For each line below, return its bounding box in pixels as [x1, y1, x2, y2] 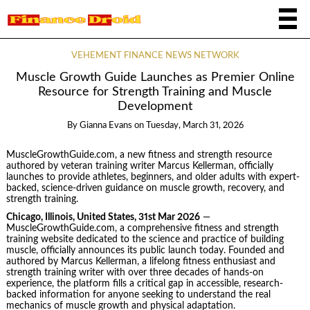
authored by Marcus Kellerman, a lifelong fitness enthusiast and [6, 257, 275, 267]
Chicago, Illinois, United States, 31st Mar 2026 [6, 212, 200, 223]
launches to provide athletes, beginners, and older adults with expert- [6, 172, 300, 182]
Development [118, 100, 192, 113]
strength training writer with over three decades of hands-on [6, 268, 264, 278]
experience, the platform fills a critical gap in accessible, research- [6, 279, 283, 289]
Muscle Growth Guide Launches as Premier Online [15, 71, 295, 84]
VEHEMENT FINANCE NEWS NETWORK [71, 51, 239, 60]
